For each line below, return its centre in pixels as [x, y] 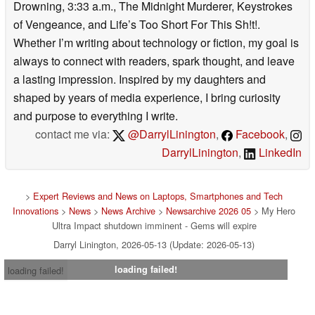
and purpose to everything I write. [96, 115]
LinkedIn [279, 152]
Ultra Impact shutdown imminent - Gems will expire [154, 225]
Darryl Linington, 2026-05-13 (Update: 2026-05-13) [154, 244]
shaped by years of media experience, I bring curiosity [147, 97]
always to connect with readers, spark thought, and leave [154, 60]
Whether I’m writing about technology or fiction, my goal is [156, 42]
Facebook [259, 134]
